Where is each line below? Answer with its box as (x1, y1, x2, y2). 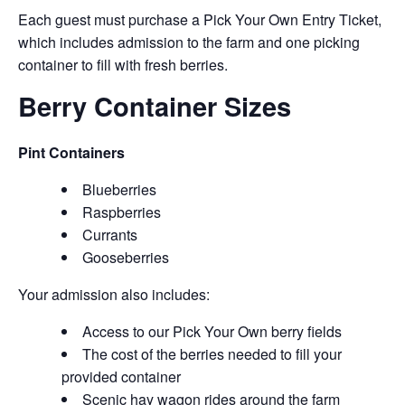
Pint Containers (18, 142, 125, 163)
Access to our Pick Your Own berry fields (82, 321, 342, 342)
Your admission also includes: (18, 284, 210, 305)
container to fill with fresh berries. (18, 54, 228, 76)
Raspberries (82, 202, 161, 222)
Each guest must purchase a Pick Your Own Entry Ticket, (18, 9, 381, 31)
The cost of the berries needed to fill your (82, 344, 342, 364)
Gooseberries (82, 247, 169, 268)
